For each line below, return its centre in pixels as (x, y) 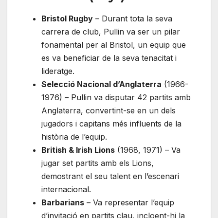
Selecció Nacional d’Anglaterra (101, 84)
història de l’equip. (74, 137)
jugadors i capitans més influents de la (111, 124)
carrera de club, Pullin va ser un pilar (111, 32)
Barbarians (63, 203)
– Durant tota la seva (133, 19)
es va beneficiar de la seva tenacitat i (109, 58)
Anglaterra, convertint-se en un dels (109, 111)
